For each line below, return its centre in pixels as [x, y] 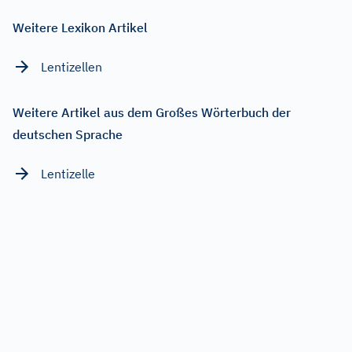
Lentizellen [71, 66]
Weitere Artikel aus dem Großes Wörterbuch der [152, 112]
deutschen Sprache [68, 134]
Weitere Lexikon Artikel [80, 27]
